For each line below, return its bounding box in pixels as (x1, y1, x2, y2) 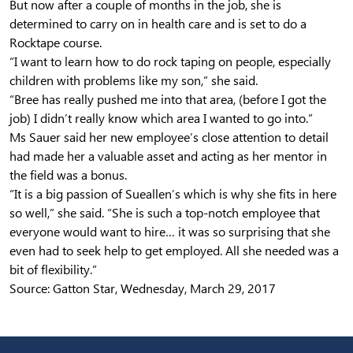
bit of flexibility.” (9, 262, 97, 277)
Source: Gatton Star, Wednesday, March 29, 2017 (9, 281, 276, 296)
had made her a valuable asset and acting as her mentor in (9, 148, 327, 164)
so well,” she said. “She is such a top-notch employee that (9, 205, 320, 221)
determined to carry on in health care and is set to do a (9, 16, 307, 32)
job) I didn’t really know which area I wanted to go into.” (9, 110, 313, 126)
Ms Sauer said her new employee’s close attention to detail (9, 129, 329, 145)
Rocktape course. (9, 35, 102, 50)
